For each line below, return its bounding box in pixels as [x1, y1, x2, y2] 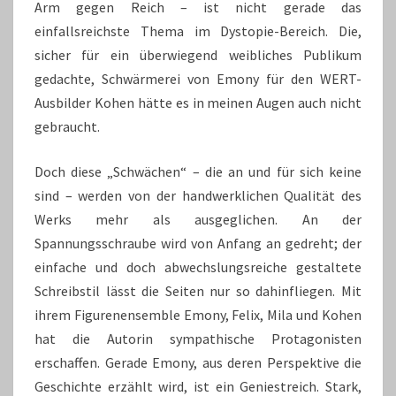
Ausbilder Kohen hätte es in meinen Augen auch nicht [34, 94, 362, 111]
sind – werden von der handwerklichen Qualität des [34, 187, 362, 204]
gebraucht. [34, 118, 100, 135]
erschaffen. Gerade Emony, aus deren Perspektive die [34, 354, 362, 371]
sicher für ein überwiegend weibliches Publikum [34, 46, 362, 64]
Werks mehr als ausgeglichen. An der [34, 210, 362, 228]
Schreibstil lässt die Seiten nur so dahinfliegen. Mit [34, 282, 362, 300]
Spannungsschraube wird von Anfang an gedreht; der [34, 234, 362, 252]
